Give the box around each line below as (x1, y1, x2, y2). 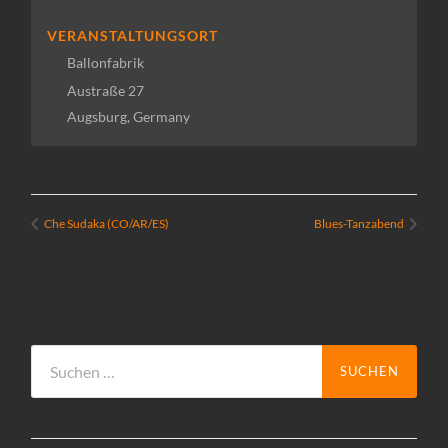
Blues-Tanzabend (313, 215, 406, 231)
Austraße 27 (66, 82, 144, 100)
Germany (132, 108, 190, 126)
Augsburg (66, 108, 127, 126)
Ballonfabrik (66, 54, 144, 72)
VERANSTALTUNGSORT (46, 27, 218, 45)
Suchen (30, 344, 81, 364)
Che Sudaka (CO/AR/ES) (42, 215, 170, 231)
